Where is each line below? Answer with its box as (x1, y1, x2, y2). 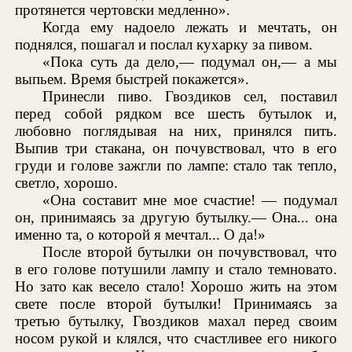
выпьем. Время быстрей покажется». (15, 70, 250, 87)
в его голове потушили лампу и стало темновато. (15, 260, 337, 277)
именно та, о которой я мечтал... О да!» (15, 225, 266, 243)
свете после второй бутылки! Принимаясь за (15, 295, 337, 312)
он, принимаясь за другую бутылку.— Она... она (15, 208, 337, 225)
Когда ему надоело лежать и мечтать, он (42, 18, 337, 35)
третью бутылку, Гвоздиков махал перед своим (15, 312, 337, 329)
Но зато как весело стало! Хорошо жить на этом (15, 277, 337, 295)
